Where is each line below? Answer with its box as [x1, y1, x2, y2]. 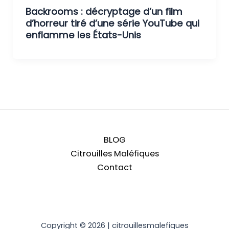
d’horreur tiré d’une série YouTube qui [25, 16, 199, 30]
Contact [97, 161, 132, 173]
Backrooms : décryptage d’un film [25, 5, 182, 18]
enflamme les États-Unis [25, 28, 141, 41]
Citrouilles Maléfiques [70, 147, 159, 159]
